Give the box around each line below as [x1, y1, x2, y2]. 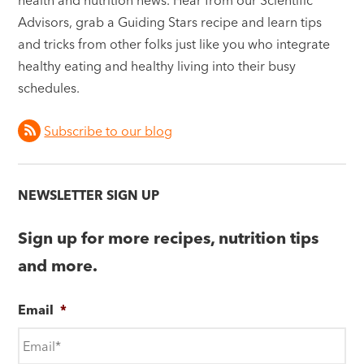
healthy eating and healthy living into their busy [18, 57, 297, 74]
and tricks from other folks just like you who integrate [18, 35, 331, 52]
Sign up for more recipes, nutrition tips [18, 227, 319, 248]
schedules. [18, 79, 80, 96]
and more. [18, 254, 98, 275]
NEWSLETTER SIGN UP [18, 187, 160, 204]
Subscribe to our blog [44, 123, 173, 140]
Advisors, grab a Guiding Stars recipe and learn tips [18, 13, 323, 30]
